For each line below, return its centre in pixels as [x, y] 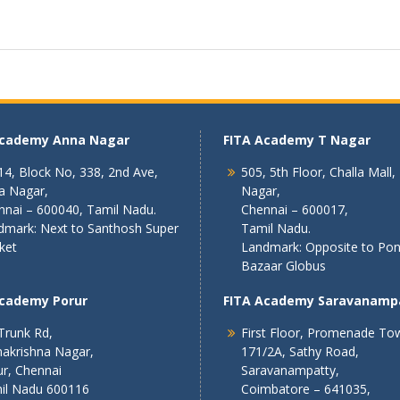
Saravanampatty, [290, 370]
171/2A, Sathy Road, [300, 351]
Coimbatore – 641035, [306, 389]
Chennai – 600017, [295, 209]
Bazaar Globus [283, 266]
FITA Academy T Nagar [297, 140]
